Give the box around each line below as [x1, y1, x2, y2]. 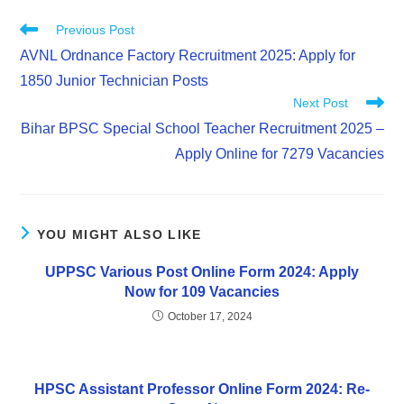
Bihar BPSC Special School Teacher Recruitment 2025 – [20, 121, 384, 137]
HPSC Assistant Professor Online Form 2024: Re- [34, 381, 370, 398]
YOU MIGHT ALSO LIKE [36, 227, 202, 243]
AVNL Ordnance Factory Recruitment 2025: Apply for [20, 48, 356, 64]
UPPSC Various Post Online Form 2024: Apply [45, 264, 359, 280]
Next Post [292, 96, 348, 111]
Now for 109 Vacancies [124, 284, 280, 300]
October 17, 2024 [167, 310, 252, 324]
